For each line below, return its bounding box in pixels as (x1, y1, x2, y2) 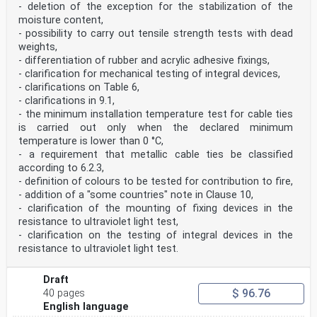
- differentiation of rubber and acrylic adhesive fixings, (18, 54, 270, 67)
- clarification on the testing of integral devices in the (18, 229, 293, 242)
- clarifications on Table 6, (18, 81, 139, 94)
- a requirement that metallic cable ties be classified (18, 149, 293, 161)
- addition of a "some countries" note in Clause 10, (18, 189, 253, 202)
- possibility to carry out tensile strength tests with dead (18, 28, 293, 40)
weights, (18, 41, 57, 54)
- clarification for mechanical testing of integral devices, (18, 68, 280, 81)
